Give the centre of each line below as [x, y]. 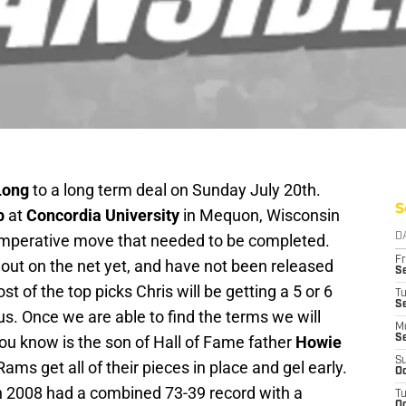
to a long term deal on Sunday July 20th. [175, 190]
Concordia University [103, 216]
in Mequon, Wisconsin [260, 216]
